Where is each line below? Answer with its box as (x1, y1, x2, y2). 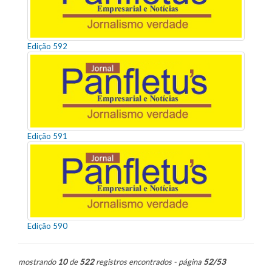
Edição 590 (27, 220, 67, 231)
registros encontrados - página (94, 256, 203, 267)
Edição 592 (27, 41, 67, 51)
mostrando (18, 256, 58, 267)
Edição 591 (27, 131, 67, 141)
